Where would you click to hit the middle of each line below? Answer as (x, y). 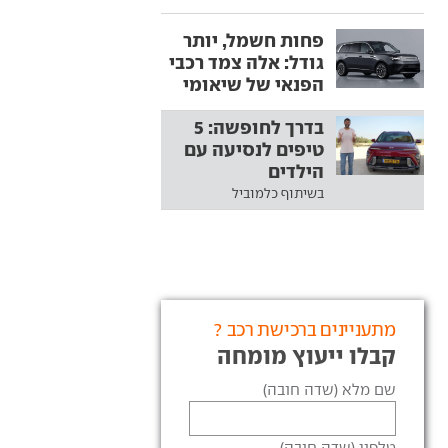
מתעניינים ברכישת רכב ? (304, 329)
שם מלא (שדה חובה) (329, 389)
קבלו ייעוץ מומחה (306, 355)
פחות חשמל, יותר (253, 40)
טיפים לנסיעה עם (253, 149)
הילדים (295, 171)
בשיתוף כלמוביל (277, 193)
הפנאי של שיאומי (253, 84)
